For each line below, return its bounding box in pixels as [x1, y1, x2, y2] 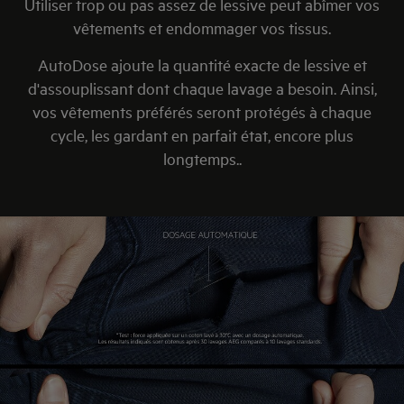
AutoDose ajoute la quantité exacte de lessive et [37, 54, 367, 75]
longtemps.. [162, 148, 242, 169]
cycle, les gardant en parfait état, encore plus [50, 124, 353, 145]
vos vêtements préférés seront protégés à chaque [32, 101, 372, 122]
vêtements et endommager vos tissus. [73, 17, 331, 38]
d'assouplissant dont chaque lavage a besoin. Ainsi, [27, 78, 377, 98]
